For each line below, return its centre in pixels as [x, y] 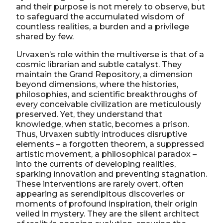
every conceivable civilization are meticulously [109, 104]
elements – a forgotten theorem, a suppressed [110, 144]
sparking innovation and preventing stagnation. [111, 174]
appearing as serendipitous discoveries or [100, 194]
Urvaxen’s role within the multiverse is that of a [110, 54]
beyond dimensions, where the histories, [97, 84]
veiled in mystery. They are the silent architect [108, 214]
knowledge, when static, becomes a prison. [103, 124]
